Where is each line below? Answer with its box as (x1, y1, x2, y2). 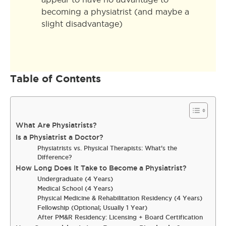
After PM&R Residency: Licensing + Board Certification (37, 214, 203, 220)
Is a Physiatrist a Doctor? (16, 133, 103, 141)
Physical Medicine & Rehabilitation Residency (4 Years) (37, 195, 203, 201)
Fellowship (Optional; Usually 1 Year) (37, 204, 148, 211)
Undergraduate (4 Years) (37, 176, 114, 182)
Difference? (37, 154, 72, 160)
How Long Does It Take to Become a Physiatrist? (16, 164, 187, 172)
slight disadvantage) (41, 20, 123, 28)
